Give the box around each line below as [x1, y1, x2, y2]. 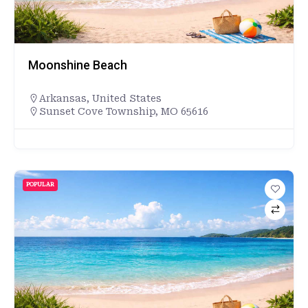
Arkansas [39, 92, 87, 104]
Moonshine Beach [28, 58, 127, 72]
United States [92, 92, 162, 104]
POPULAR [26, 181, 54, 188]
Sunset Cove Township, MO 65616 [39, 105, 208, 117]
